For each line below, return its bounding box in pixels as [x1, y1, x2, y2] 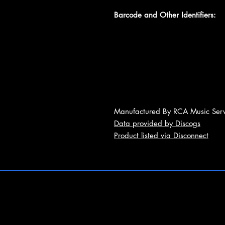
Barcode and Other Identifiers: [114, 10, 216, 20]
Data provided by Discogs [114, 118, 200, 128]
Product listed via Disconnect [114, 130, 208, 140]
